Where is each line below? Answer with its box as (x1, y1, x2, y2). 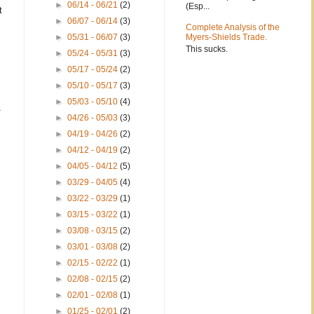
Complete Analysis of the (186, 22, 280, 33)
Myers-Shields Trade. (186, 32, 267, 43)
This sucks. (186, 43, 228, 54)
